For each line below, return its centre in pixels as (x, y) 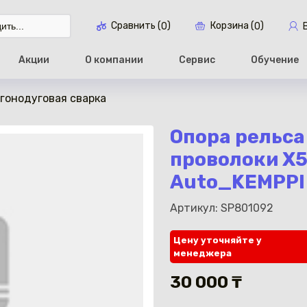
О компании (114, 60)
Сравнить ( (136, 26)
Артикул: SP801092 (222, 208)
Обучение (274, 60)
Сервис (197, 60)
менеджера (202, 253)
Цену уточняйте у (218, 240)
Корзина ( (232, 26)
